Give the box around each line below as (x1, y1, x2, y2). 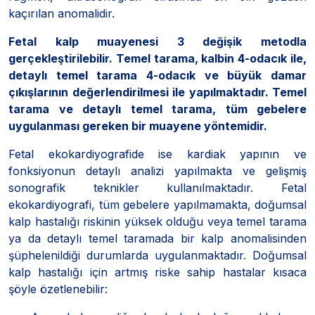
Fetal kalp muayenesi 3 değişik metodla (8, 34, 307, 49)
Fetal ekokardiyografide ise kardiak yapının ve (8, 146, 307, 161)
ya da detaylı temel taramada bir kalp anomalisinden (8, 231, 307, 245)
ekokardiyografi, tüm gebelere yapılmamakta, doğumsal (8, 197, 307, 212)
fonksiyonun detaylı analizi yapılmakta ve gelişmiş (8, 163, 307, 178)
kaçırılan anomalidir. (8, 6, 115, 20)
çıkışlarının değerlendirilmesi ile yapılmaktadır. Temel (8, 84, 307, 99)
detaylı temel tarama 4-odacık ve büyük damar (8, 67, 307, 82)
